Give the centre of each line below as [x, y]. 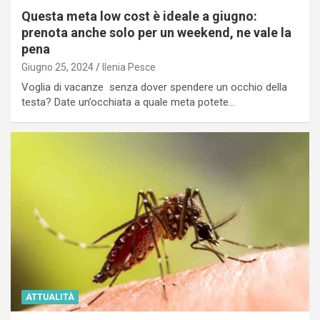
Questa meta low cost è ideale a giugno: [139, 16]
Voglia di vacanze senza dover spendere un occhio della [154, 87]
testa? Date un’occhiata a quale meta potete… [128, 102]
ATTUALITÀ [50, 297]
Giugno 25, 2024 [57, 67]
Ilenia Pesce [129, 67]
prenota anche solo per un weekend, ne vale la [156, 32]
